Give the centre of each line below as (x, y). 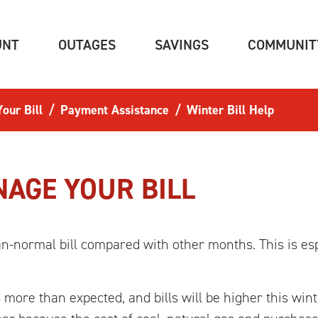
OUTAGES (87, 44)
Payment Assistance (115, 110)
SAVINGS (182, 44)
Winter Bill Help (230, 110)
